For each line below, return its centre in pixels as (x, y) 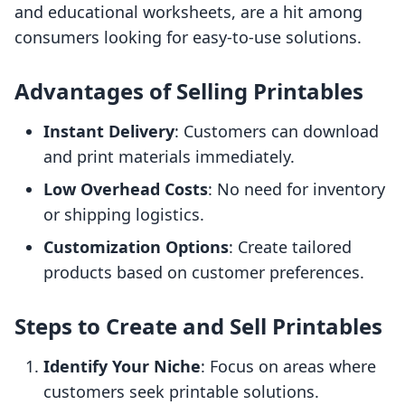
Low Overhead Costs (126, 189)
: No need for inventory (297, 189)
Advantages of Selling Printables (189, 91)
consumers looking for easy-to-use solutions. (188, 38)
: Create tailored (290, 247)
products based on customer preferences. (204, 273)
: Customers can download (277, 132)
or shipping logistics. (124, 215)
